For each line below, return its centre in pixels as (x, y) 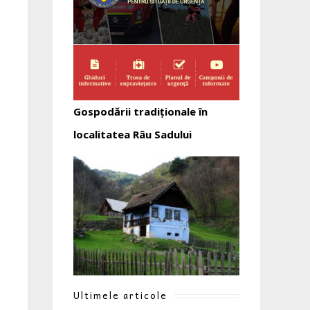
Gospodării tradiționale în (140, 111)
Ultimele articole (120, 295)
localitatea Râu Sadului (133, 134)
